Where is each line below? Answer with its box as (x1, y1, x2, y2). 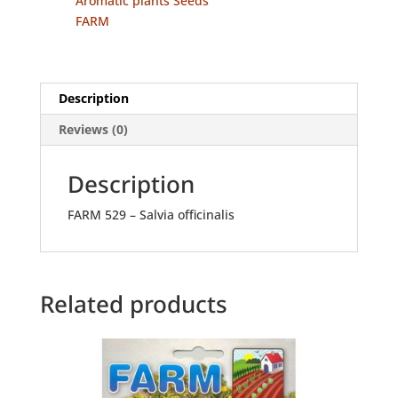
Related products (39, 287, 227, 320)
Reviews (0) (58, 120, 128, 138)
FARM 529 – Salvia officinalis (67, 205, 235, 223)
